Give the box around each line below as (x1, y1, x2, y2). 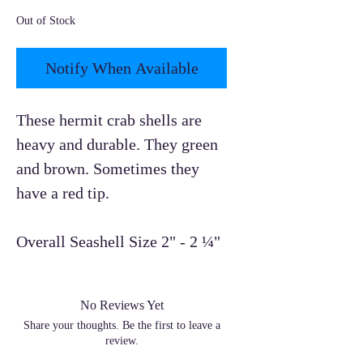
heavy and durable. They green (16, 135, 218, 153)
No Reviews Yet (79, 297, 164, 312)
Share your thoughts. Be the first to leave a (23, 318, 220, 331)
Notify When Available (45, 58, 199, 77)
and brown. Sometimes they (16, 159, 199, 177)
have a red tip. (16, 183, 109, 202)
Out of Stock (16, 14, 75, 27)
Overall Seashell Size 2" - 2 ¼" (16, 232, 220, 250)
